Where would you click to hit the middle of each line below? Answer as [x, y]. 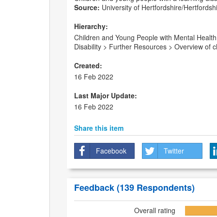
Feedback [95, 188]
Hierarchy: [91, 26]
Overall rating [155, 210]
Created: [88, 66]
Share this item [99, 128]
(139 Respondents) [156, 188]
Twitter [174, 151]
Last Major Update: [106, 96]
